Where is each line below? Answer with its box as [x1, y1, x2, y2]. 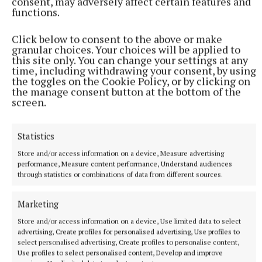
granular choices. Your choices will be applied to [12, 42, 240, 56]
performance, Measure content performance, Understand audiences [18, 159, 232, 168]
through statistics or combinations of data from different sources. [18, 170, 223, 178]
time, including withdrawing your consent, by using [12, 63, 256, 77]
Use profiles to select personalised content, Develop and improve [18, 248, 223, 257]
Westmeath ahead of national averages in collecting [4, 123, 240, 136]
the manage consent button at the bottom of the [12, 84, 241, 98]
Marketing [18, 198, 58, 209]
